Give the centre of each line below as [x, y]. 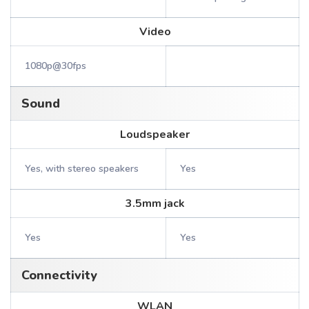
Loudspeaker [155, 134]
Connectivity [59, 275]
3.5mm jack [155, 203]
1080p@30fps [56, 66]
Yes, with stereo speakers [82, 169]
